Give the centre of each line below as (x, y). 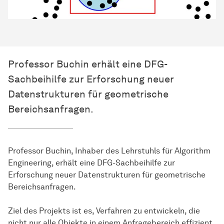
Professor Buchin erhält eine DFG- (88, 64)
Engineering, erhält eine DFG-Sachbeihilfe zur (91, 163)
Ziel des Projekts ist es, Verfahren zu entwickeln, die (104, 211)
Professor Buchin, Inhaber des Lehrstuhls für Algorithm (109, 151)
